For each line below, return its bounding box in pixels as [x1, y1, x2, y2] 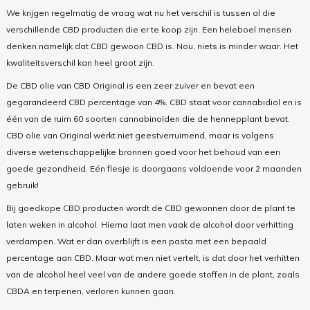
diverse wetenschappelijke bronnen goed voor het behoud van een [6, 146, 280, 157]
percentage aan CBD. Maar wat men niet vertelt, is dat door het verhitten [6, 252, 300, 263]
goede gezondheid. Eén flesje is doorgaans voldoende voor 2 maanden [6, 163, 302, 174]
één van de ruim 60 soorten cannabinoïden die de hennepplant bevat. [6, 113, 290, 124]
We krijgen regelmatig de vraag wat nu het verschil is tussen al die [6, 7, 275, 18]
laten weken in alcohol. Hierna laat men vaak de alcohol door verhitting [6, 219, 293, 230]
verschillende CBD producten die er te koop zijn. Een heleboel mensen [6, 24, 291, 35]
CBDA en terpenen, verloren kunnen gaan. [6, 285, 176, 296]
